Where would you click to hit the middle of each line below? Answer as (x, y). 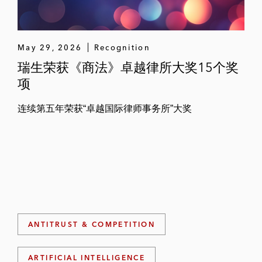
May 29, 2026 (50, 47)
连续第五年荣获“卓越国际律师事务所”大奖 (105, 108)
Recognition (122, 47)
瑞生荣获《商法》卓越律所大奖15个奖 (128, 67)
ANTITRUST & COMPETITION (92, 224)
